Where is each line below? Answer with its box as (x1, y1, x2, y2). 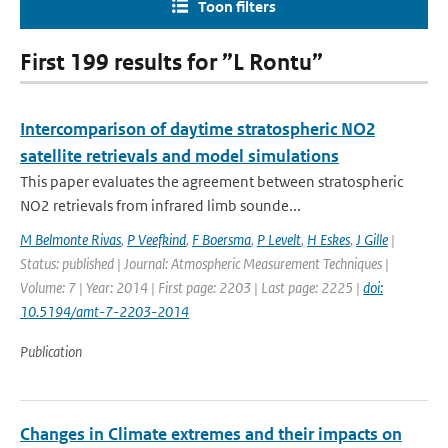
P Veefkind (127, 230, 186, 249)
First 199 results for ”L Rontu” (20, 49, 323, 76)
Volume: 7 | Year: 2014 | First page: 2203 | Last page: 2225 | (20, 278, 363, 297)
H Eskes (307, 230, 350, 249)
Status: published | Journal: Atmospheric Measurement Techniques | (20, 254, 389, 273)
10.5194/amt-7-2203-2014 (20, 302, 189, 321)
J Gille (356, 230, 388, 249)
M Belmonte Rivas (20, 230, 121, 249)
